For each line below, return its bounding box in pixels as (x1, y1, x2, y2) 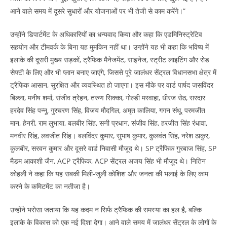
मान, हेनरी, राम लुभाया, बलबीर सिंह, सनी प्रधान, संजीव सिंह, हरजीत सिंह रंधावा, (10, 118, 207, 128)
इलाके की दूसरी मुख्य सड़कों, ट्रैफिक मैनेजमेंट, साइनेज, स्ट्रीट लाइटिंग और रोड (10, 54, 209, 64)
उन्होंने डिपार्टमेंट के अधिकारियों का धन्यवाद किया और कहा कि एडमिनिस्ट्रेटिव (10, 29, 202, 39)
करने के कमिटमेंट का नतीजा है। (10, 181, 90, 191)
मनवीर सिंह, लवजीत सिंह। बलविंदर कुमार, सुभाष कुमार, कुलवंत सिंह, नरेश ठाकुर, (10, 130, 210, 140)
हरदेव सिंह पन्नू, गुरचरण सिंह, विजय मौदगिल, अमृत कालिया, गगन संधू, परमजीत (10, 105, 205, 115)
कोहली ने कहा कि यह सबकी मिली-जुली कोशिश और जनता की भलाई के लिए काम (10, 168, 208, 178)
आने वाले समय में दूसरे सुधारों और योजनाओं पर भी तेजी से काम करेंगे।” (10, 6, 185, 16)
